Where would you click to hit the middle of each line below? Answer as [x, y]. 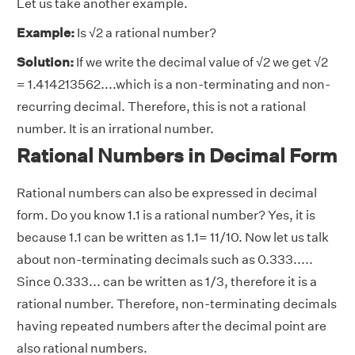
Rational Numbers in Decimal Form [177, 156]
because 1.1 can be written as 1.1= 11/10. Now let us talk [173, 238]
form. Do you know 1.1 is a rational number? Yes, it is [166, 216]
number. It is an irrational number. [115, 129]
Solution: [45, 63]
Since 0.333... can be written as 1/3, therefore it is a [167, 282]
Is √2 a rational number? [145, 33]
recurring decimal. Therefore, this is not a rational [161, 107]
